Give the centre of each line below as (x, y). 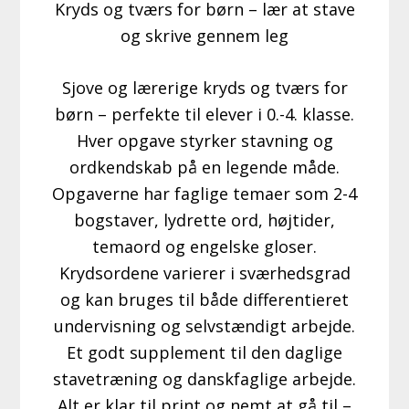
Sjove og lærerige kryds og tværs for (204, 88)
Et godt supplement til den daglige (204, 353)
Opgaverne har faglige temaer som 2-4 (204, 194)
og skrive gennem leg (204, 36)
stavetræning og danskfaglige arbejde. (204, 379)
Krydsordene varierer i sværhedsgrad (204, 273)
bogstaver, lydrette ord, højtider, (204, 220)
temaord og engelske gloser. (204, 247)
